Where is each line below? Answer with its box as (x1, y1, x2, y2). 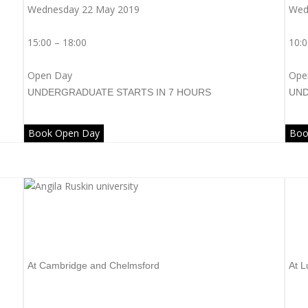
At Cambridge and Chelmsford (27, 260, 159, 271)
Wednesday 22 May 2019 (27, 3, 140, 16)
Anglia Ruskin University (38, 223, 187, 240)
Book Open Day (28, 126, 100, 140)
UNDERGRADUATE (27, 87, 113, 98)
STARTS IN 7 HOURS (116, 87, 211, 98)
